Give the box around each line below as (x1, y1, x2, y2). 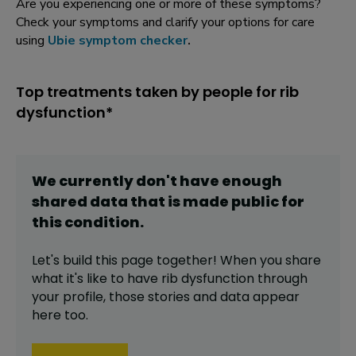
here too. (32, 306, 88, 325)
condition (64, 212, 140, 233)
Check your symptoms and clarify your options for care (16, 14, 315, 32)
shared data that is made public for (32, 192, 304, 212)
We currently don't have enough (32, 171, 282, 192)
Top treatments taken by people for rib (16, 82, 299, 103)
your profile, (32, 288, 109, 307)
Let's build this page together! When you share (32, 251, 321, 270)
